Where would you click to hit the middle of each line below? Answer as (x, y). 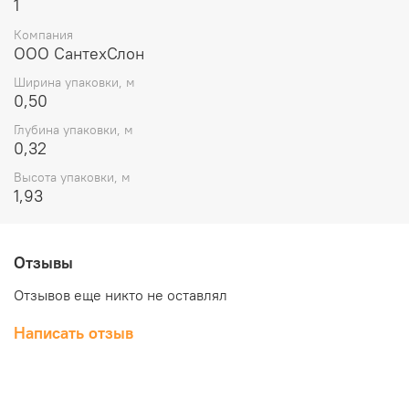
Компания (43, 34)
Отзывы (43, 263)
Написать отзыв (73, 333)
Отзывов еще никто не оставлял (121, 295)
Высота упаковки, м (72, 178)
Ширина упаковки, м (74, 82)
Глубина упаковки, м (73, 130)
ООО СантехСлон (79, 53)
